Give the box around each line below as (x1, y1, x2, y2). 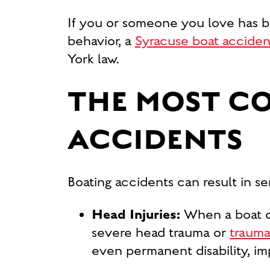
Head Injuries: (92, 206, 184, 224)
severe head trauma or (92, 225, 230, 240)
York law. (67, 51, 119, 67)
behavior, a (67, 33, 135, 49)
